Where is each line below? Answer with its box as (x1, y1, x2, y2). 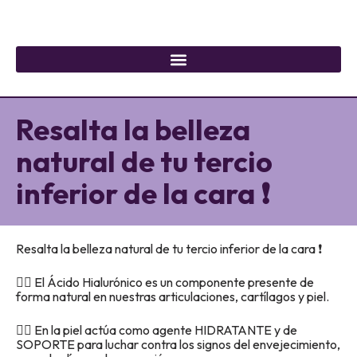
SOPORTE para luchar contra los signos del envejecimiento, (16, 336, 340, 352)
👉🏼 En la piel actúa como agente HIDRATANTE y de (16, 322, 297, 338)
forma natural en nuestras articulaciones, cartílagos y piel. (16, 288, 329, 304)
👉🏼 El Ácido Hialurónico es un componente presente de (16, 274, 314, 290)
